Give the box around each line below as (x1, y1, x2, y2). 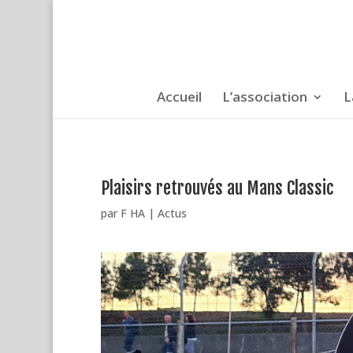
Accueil (156, 87, 202, 106)
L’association (221, 87, 307, 106)
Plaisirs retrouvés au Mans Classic (100, 177, 333, 199)
